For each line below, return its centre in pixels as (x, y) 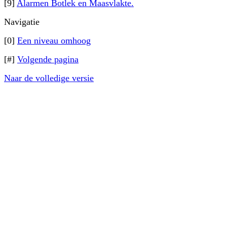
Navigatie (22, 22)
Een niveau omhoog (54, 41)
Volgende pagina (48, 59)
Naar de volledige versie (49, 78)
